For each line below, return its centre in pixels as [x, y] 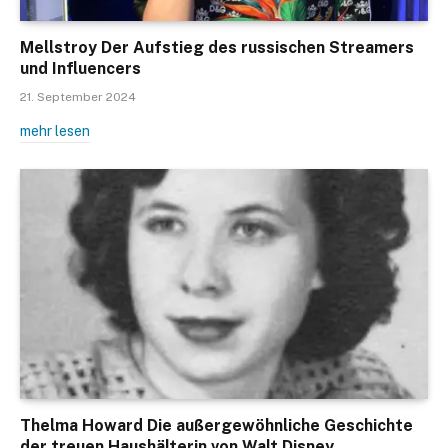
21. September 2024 [78, 97]
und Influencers [80, 69]
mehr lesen [55, 131]
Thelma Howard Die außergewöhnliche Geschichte [216, 425]
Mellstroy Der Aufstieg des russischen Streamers [217, 48]
